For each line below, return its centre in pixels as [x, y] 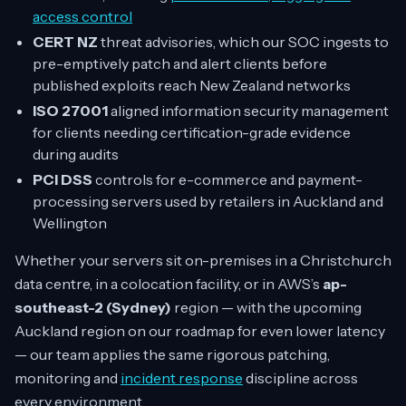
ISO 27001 [70, 111]
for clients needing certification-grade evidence [192, 132]
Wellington [70, 223]
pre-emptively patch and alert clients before [180, 63]
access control [82, 16]
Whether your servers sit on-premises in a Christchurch [203, 260]
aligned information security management [248, 111]
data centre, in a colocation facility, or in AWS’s [169, 284]
